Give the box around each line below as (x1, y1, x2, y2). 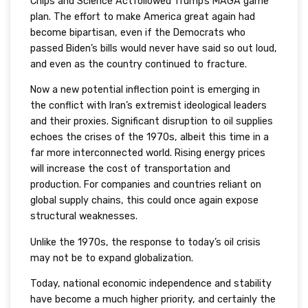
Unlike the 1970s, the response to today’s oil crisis (30, 236, 261, 248)
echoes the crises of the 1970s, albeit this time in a (30, 131, 269, 144)
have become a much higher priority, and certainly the (30, 294, 276, 306)
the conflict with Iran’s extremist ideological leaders (30, 100, 267, 112)
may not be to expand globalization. (30, 252, 193, 264)
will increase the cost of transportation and (30, 163, 230, 175)
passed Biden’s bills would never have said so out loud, (30, 42, 277, 54)
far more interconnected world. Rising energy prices (30, 147, 265, 159)
